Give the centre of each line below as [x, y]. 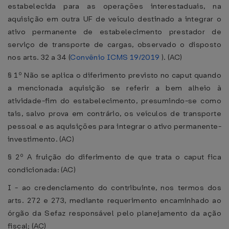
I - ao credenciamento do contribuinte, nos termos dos [114, 188]
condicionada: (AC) [42, 170]
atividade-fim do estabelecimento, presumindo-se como [114, 101]
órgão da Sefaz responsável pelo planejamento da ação [114, 213]
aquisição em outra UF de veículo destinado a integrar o [114, 19]
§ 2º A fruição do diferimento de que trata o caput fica [114, 157]
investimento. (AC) [41, 139]
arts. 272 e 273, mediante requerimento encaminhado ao [114, 200]
